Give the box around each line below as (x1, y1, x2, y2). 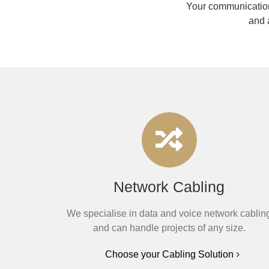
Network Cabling (113, 178, 225, 195)
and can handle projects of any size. (92, 223, 246, 233)
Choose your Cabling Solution (104, 249, 234, 259)
